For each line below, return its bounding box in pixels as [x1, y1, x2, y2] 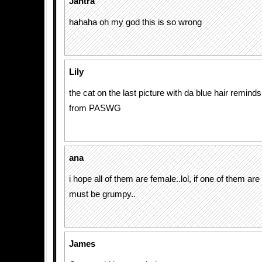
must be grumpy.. [69, 189, 136, 199]
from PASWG [69, 104, 121, 113]
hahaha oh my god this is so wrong [69, 18, 202, 27]
